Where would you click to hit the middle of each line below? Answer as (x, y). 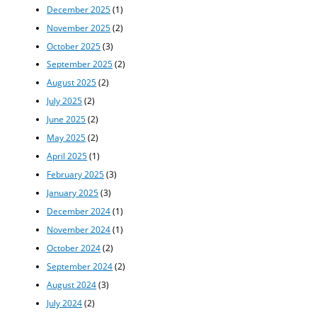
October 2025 (74, 46)
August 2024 (72, 284)
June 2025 (67, 119)
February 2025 (76, 174)
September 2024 (80, 266)
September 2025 (80, 64)
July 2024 (65, 302)
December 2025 (79, 9)
